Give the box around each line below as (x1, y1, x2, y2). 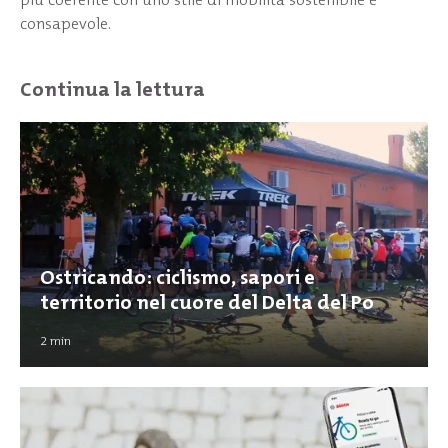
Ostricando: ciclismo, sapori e (40, 263, 315, 291)
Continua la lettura (20, 76, 205, 104)
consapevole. (20, 12, 111, 34)
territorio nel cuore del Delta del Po (40, 288, 374, 316)
